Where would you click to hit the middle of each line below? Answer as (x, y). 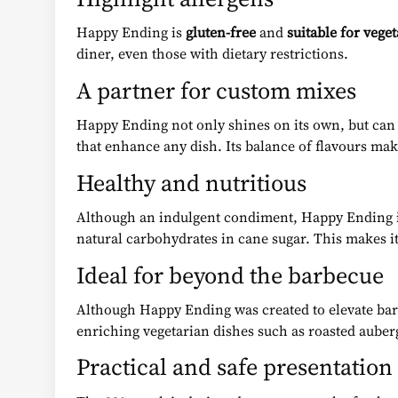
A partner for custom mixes (216, 90)
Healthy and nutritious (191, 183)
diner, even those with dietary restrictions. (212, 54)
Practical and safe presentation (235, 367)
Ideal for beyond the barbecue (230, 275)
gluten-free (221, 32)
